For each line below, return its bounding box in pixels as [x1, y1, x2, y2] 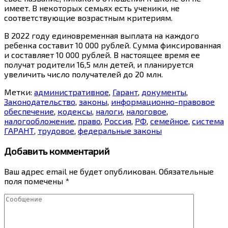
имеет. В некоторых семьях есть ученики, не [4, 3, 180, 13]
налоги [96, 106, 123, 117]
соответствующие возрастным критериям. [4, 13, 173, 23]
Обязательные [159, 166, 214, 176]
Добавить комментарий [4, 145, 110, 157]
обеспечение [4, 106, 54, 117]
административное [34, 87, 109, 97]
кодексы [58, 106, 92, 117]
